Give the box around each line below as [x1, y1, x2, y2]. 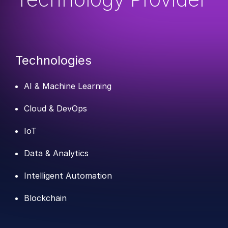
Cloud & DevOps [24, 103, 87, 114]
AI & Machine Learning [24, 81, 111, 92]
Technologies [15, 53, 92, 68]
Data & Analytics [24, 148, 89, 159]
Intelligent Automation [24, 170, 112, 181]
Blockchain [24, 193, 67, 204]
